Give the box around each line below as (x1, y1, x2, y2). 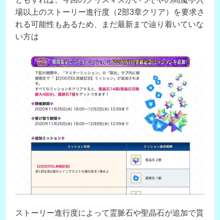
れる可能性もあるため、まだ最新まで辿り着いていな (15, 20, 204, 29)
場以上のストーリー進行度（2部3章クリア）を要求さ (15, 8, 205, 17)
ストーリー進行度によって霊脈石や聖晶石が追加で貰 (15, 209, 204, 218)
